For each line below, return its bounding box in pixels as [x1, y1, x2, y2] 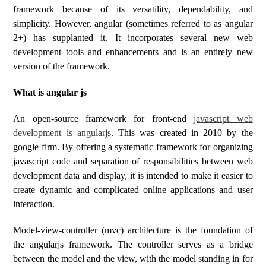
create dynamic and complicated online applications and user [13, 185, 253, 195]
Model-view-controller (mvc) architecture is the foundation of [13, 225, 253, 235]
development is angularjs [13, 128, 111, 138]
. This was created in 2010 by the [110, 128, 253, 138]
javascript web [194, 113, 253, 123]
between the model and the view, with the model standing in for [13, 254, 253, 264]
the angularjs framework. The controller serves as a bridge [13, 239, 253, 249]
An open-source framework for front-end [13, 113, 194, 123]
